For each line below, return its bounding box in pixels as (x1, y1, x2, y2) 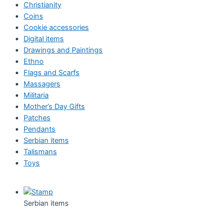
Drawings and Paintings (24, 46, 103, 55)
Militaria (24, 91, 49, 100)
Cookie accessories (24, 23, 89, 32)
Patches (24, 113, 51, 123)
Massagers (24, 80, 60, 89)
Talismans (24, 147, 57, 157)
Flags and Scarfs (24, 68, 80, 78)
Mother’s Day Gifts (24, 102, 85, 111)
